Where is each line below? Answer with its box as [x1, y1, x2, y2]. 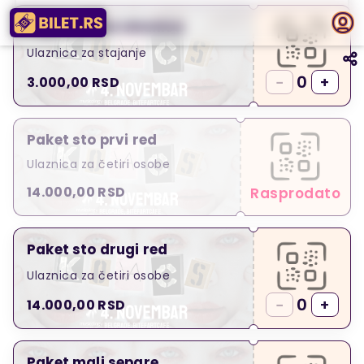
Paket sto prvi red [27, 130, 158, 150]
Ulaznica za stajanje [27, 44, 146, 61]
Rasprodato [250, 184, 340, 204]
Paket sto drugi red [27, 240, 168, 260]
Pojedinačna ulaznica [27, 17, 184, 37]
